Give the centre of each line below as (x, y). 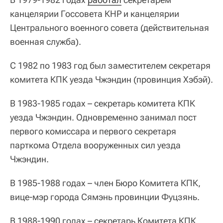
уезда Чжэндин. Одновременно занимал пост (103, 117)
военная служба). (46, 42)
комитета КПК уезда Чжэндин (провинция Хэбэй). (111, 79)
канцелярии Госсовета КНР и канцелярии (95, 14)
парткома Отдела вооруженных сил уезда (95, 145)
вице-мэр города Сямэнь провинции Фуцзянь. (105, 197)
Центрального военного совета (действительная (110, 28)
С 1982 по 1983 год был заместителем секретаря (110, 65)
